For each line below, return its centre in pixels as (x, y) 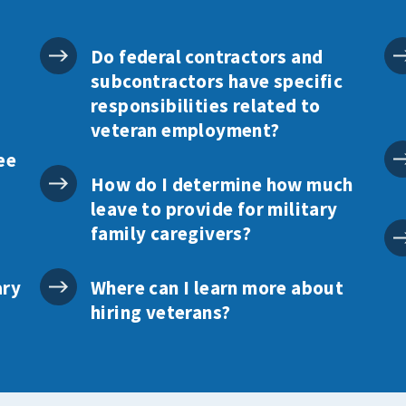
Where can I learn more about (217, 287)
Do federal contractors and (207, 56)
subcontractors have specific (217, 81)
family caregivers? (171, 233)
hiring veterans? (160, 312)
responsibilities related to (205, 105)
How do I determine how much (222, 184)
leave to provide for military (214, 208)
